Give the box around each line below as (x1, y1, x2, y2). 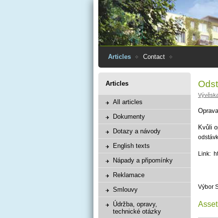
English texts (113, 142, 150, 149)
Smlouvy (113, 186, 138, 193)
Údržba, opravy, (113, 200, 157, 208)
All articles (113, 98, 143, 106)
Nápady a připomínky (113, 157, 173, 164)
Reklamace (113, 171, 145, 179)
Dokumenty (113, 113, 145, 120)
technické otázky (113, 208, 161, 215)
